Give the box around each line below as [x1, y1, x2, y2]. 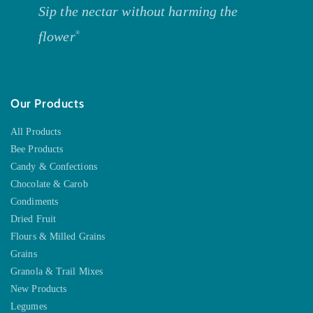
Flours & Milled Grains [10, 231, 105, 242]
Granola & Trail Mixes [10, 266, 103, 277]
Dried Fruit [10, 214, 57, 225]
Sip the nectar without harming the [38, 3, 238, 20]
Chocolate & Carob [10, 179, 88, 190]
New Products [10, 284, 67, 295]
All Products [10, 126, 61, 138]
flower [38, 29, 75, 45]
